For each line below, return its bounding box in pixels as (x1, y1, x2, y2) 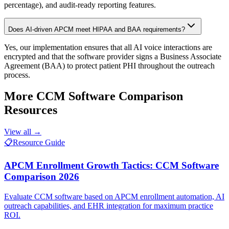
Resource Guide (13, 138, 65, 147)
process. (4, 70, 30, 79)
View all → (4, 127, 41, 136)
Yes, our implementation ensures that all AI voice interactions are (4, 42, 212, 52)
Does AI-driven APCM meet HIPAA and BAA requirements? (8, 25, 185, 33)
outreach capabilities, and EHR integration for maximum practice (4, 201, 213, 210)
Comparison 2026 (4, 171, 79, 182)
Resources (4, 103, 57, 117)
